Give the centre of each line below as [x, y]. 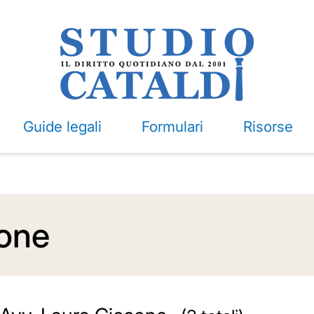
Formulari [172, 127]
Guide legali [62, 127]
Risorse [268, 127]
